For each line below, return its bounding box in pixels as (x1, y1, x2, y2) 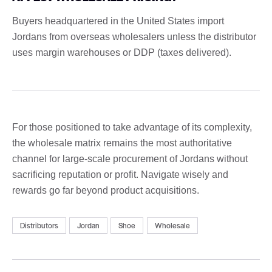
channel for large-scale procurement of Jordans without (12, 153, 248, 164)
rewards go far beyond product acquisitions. (12, 185, 199, 195)
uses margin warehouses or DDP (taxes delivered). (12, 47, 231, 58)
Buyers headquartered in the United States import (12, 15, 224, 26)
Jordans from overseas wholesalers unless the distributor (12, 31, 256, 42)
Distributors (20, 220, 58, 231)
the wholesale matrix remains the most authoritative (12, 137, 232, 148)
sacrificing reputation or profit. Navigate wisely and (12, 169, 228, 180)
